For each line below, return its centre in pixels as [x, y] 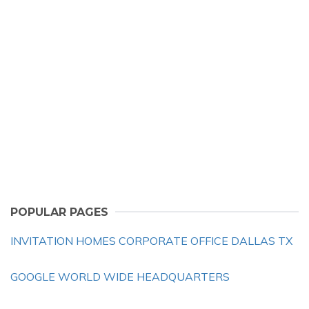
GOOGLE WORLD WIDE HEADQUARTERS [120, 277]
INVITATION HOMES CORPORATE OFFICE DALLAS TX [151, 241]
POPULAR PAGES [59, 212]
